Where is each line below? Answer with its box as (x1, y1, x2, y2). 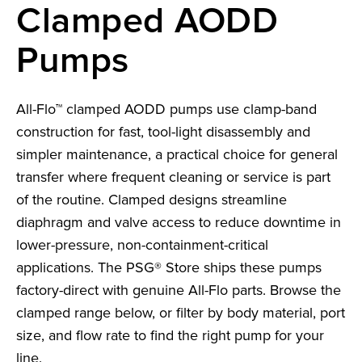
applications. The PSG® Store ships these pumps (16, 259, 322, 277)
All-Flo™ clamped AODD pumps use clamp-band (16, 100, 317, 119)
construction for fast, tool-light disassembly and (16, 123, 310, 141)
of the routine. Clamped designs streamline (16, 191, 287, 209)
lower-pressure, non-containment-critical (16, 236, 268, 255)
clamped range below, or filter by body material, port (16, 304, 345, 322)
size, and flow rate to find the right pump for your (16, 326, 324, 345)
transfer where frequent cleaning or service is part (16, 168, 330, 187)
